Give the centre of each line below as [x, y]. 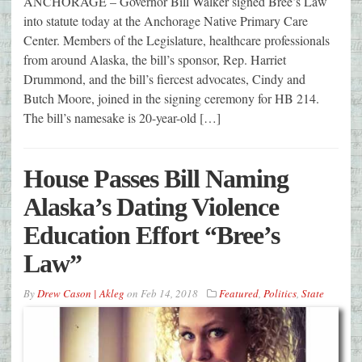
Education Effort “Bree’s [152, 235]
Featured [239, 293]
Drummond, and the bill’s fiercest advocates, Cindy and [164, 79]
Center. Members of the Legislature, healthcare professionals [177, 40]
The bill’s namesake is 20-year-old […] [122, 118]
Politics [280, 293]
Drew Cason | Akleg [81, 293]
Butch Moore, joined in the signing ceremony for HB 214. [171, 98]
